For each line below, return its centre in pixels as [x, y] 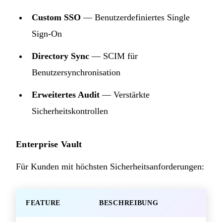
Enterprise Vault [49, 144]
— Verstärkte [125, 94]
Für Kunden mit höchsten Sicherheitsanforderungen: [110, 166]
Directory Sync [60, 56]
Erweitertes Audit [66, 94]
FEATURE [43, 203]
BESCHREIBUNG [129, 203]
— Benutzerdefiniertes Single [135, 17]
